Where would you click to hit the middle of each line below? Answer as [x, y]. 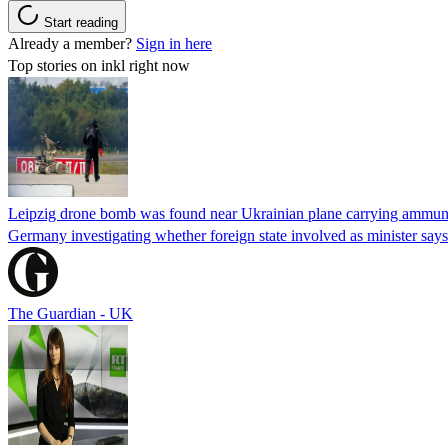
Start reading [81, 22]
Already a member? [72, 43]
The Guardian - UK [70, 313]
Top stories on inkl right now [99, 65]
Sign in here [174, 43]
